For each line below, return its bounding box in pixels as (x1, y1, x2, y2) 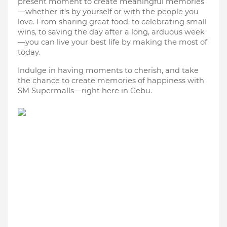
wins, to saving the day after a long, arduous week (18, 27, 205, 36)
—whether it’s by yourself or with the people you (18, 7, 199, 16)
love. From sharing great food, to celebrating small (18, 17, 207, 26)
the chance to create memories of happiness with (18, 76, 204, 85)
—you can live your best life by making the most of (18, 37, 207, 47)
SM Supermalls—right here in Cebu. (18, 86, 152, 95)
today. (18, 48, 41, 57)
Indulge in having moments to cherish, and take (18, 66, 199, 75)
